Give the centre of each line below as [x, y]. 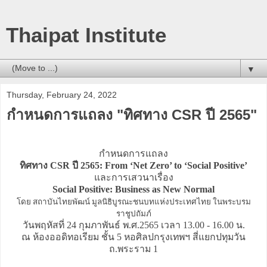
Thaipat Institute [86, 35]
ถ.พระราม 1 [133, 249]
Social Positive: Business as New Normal [133, 189]
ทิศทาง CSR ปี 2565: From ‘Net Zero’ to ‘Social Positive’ [133, 165]
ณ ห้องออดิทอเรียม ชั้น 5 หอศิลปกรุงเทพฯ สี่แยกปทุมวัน [133, 237]
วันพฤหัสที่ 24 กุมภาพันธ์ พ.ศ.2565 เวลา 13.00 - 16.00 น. [133, 225]
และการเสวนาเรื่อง [133, 177]
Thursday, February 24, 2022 [62, 95]
